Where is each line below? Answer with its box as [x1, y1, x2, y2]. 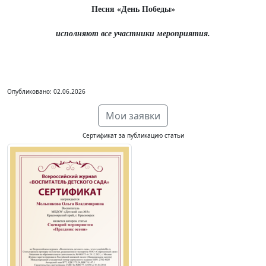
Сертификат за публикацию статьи [82, 131, 184, 140]
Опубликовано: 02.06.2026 [7, 87, 85, 96]
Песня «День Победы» [91, 5, 175, 14]
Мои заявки [106, 109, 160, 122]
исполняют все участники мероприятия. [56, 29, 210, 38]
